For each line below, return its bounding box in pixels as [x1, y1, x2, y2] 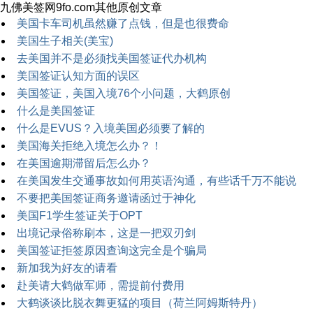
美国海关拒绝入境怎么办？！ [17, 140, 162, 152]
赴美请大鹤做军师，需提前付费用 [17, 279, 184, 291]
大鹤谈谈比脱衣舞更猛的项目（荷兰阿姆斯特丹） [17, 297, 263, 309]
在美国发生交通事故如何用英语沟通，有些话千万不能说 [17, 175, 296, 187]
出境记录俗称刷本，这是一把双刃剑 [17, 227, 196, 239]
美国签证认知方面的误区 [17, 70, 140, 82]
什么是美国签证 [17, 105, 95, 117]
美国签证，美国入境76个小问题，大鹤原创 [17, 87, 231, 99]
